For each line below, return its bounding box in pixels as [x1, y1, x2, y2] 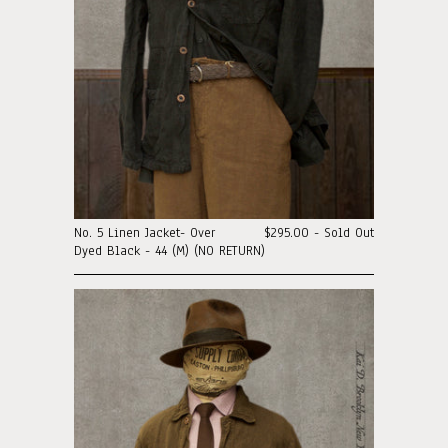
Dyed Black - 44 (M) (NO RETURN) [74, 242, 265, 261]
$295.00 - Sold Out [264, 224, 374, 243]
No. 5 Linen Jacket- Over [74, 224, 215, 243]
